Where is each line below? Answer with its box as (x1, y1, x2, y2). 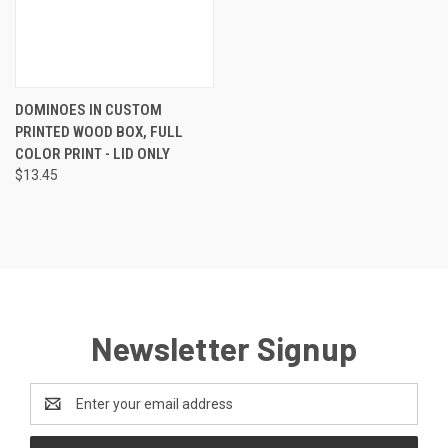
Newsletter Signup (90, 328, 358, 367)
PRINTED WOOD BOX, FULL (15, 122, 183, 141)
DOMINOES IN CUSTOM (15, 100, 162, 119)
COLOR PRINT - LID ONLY (15, 144, 170, 163)
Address (30, 405, 83, 422)
